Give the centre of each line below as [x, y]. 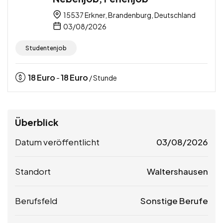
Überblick [37, 122]
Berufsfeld [36, 200]
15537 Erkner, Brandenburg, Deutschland [129, 15]
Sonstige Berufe [174, 200]
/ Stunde [103, 77]
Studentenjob [46, 48]
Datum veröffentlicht [57, 142]
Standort [33, 171]
